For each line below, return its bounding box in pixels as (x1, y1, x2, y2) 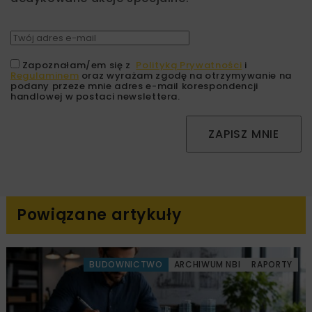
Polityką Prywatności (136, 58, 242, 72)
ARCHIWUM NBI (173, 258, 241, 271)
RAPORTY (251, 258, 292, 271)
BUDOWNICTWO (89, 258, 163, 271)
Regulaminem (10, 69, 79, 83)
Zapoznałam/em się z (22, 58, 136, 72)
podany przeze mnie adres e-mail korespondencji (10, 79, 258, 93)
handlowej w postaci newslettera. (10, 90, 180, 104)
